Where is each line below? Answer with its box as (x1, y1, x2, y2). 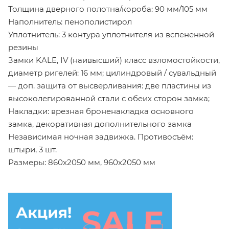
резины (8, 42, 38, 53)
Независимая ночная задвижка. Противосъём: (8, 132, 193, 142)
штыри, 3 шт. (8, 145, 57, 155)
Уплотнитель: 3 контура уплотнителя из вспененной (8, 30, 214, 40)
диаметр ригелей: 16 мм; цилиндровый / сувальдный (8, 68, 216, 78)
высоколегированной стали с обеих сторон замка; (8, 94, 210, 104)
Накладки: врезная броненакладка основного (8, 106, 194, 117)
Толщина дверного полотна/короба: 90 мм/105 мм (8, 4, 208, 14)
